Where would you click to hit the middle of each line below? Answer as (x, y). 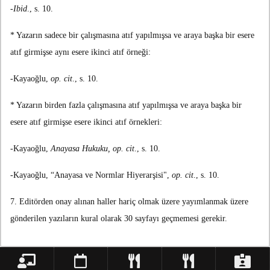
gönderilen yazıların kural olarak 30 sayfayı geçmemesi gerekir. (119, 219)
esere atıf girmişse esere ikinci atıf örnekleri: (86, 122)
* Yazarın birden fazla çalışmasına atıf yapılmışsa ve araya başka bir (126, 105)
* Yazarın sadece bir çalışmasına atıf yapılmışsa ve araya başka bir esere (132, 36)
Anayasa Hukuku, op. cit (93, 149)
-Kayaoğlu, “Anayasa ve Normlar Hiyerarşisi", (91, 175)
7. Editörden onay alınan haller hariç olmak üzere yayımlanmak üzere (129, 202)
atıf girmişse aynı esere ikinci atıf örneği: (80, 52)
